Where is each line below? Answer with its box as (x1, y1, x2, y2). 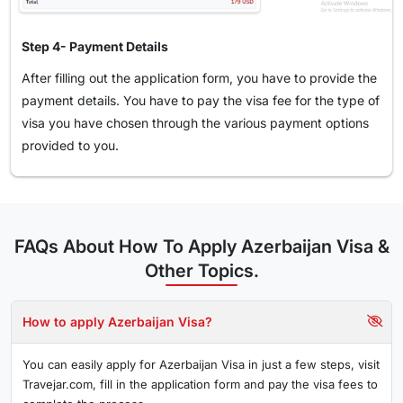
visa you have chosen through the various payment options (22, 115, 369, 131)
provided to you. (22, 138, 119, 154)
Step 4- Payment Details (22, 39, 168, 55)
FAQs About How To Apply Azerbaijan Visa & (13, 236, 390, 258)
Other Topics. (144, 260, 259, 282)
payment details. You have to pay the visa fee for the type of (22, 93, 380, 109)
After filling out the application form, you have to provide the (22, 70, 377, 86)
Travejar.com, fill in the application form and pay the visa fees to (22, 377, 378, 392)
